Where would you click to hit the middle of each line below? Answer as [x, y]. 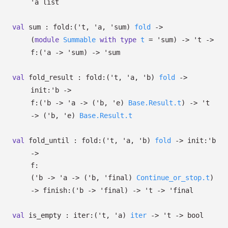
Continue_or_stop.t [173, 178]
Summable [79, 40]
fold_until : [53, 140]
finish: [57, 190]
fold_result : [55, 77]
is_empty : [49, 215]
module [47, 40]
